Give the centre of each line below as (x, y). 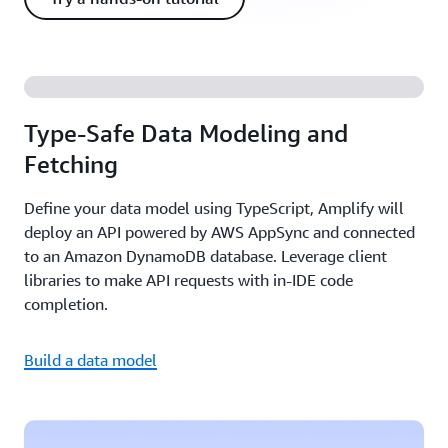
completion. (66, 304)
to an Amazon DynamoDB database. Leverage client (205, 256)
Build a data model (90, 360)
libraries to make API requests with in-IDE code (188, 280)
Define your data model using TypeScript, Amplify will (214, 208)
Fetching (71, 164)
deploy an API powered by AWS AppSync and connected (219, 232)
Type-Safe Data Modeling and (186, 133)
